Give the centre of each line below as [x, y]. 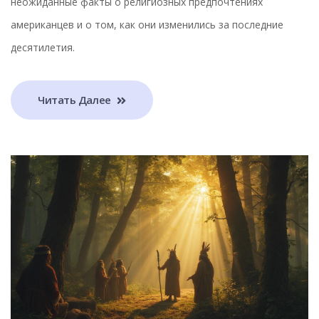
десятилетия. [43, 47]
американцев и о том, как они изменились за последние [147, 24]
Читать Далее [76, 100]
